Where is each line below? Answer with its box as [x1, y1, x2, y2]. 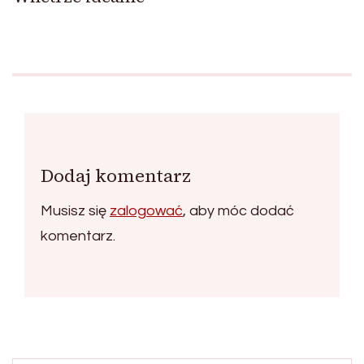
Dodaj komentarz [41, 162, 191, 188]
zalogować [110, 202, 183, 219]
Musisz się [41, 202, 110, 219]
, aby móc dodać [183, 202, 294, 219]
